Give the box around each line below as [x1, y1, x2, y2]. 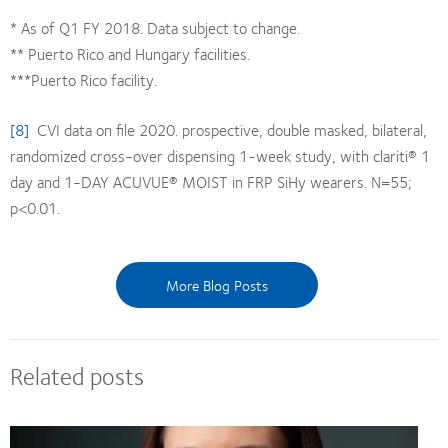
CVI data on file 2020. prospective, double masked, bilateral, [29, 116, 427, 142]
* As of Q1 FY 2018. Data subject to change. [10, 14, 300, 40]
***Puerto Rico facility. [10, 66, 157, 92]
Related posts [10, 355, 144, 394]
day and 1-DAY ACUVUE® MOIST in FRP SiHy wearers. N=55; [10, 168, 412, 194]
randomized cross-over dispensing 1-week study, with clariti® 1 [10, 142, 430, 168]
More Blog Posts [165, 272, 268, 297]
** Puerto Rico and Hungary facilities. [10, 40, 250, 66]
